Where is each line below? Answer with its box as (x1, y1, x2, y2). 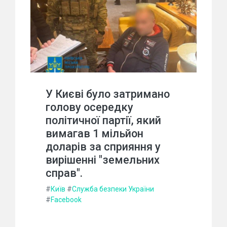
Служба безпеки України (72, 185, 154, 194)
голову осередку (46, 101, 133, 114)
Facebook (51, 196, 82, 204)
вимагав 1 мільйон (46, 127, 143, 140)
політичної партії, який (46, 114, 161, 127)
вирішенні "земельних (46, 154, 160, 167)
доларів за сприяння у (46, 140, 161, 154)
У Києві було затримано (46, 88, 170, 101)
